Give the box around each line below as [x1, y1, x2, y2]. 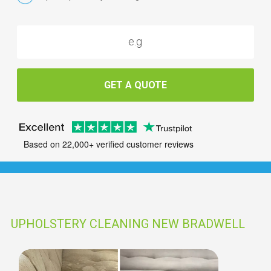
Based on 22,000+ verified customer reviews [23, 138, 194, 151]
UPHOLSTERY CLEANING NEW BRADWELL [11, 217, 245, 231]
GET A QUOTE [104, 79, 167, 91]
